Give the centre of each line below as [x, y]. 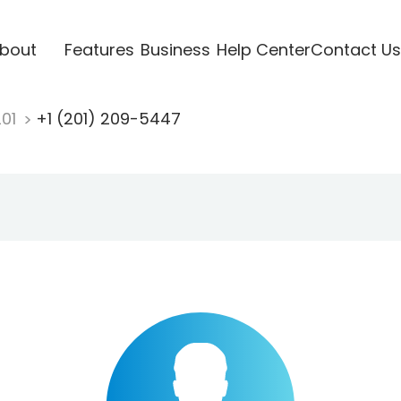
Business [175, 49]
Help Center [263, 49]
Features [99, 49]
